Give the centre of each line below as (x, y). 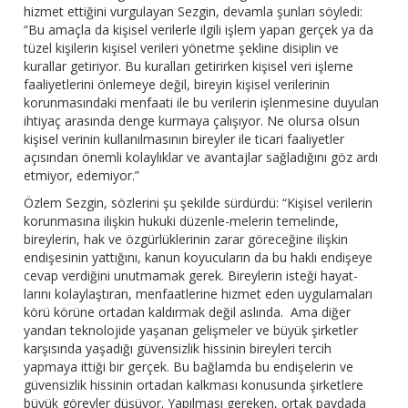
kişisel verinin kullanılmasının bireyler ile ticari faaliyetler (184, 139)
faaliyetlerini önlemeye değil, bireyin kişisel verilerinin (177, 85)
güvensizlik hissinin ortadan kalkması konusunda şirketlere (194, 385)
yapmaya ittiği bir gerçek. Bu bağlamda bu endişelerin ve (189, 367)
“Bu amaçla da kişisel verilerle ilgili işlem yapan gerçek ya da (199, 30)
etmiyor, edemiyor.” (82, 176)
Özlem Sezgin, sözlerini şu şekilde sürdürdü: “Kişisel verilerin (199, 203)
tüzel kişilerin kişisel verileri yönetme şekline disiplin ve (182, 48)
